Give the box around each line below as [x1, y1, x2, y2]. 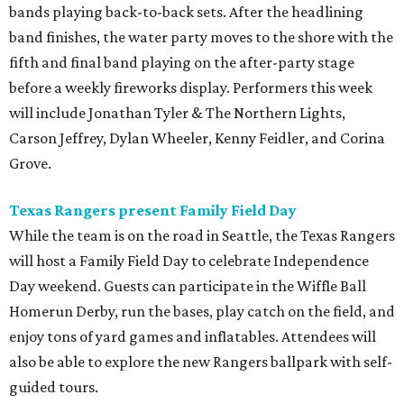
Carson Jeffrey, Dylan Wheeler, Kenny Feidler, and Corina [9, 129, 385, 148]
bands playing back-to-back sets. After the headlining [9, 3, 363, 22]
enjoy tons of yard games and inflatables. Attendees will [9, 327, 376, 346]
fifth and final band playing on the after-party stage [9, 53, 354, 72]
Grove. [9, 154, 51, 173]
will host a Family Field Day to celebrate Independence [9, 252, 369, 271]
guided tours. [9, 378, 98, 397]
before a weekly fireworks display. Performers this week [9, 78, 372, 97]
